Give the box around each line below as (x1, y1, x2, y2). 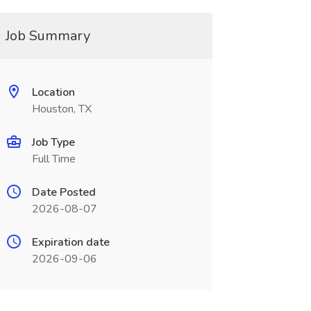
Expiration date (31, 235, 110, 250)
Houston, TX (31, 101, 92, 117)
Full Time (31, 151, 76, 167)
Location (31, 85, 75, 100)
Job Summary (5, 26, 90, 45)
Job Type (31, 135, 75, 150)
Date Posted (31, 185, 96, 200)
